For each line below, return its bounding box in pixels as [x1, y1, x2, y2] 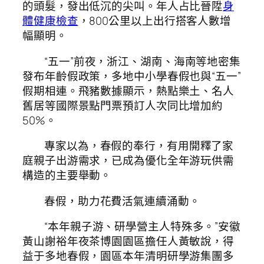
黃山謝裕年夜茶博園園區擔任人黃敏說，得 [22, 233, 235, 249]
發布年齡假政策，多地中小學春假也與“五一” [22, 68, 241, 84]
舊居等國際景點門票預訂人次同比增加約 [22, 97, 223, 113]
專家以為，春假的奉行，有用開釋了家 [44, 138, 234, 154]
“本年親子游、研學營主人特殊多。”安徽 [44, 219, 241, 235]
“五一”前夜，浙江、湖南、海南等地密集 [44, 53, 241, 69]
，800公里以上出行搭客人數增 [78, 13, 231, 29]
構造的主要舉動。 [22, 167, 112, 183]
